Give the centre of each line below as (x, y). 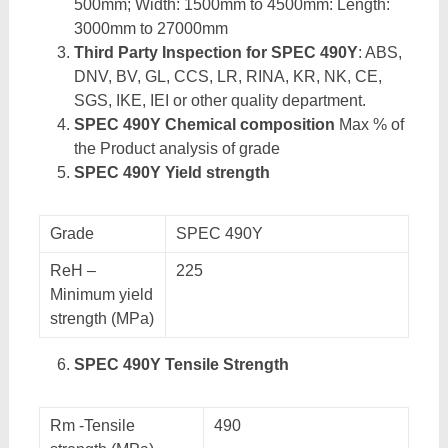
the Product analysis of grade (176, 148)
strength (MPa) (101, 318)
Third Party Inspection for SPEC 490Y (215, 52)
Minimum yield (101, 294)
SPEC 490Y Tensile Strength (181, 364)
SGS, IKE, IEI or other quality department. (219, 100)
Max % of (369, 124)
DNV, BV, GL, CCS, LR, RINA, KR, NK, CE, (227, 76)
